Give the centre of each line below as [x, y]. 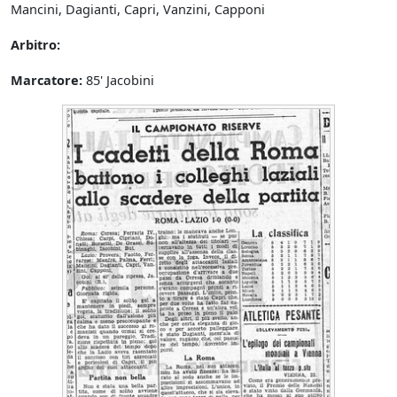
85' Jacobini [118, 80]
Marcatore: [47, 80]
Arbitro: [35, 45]
